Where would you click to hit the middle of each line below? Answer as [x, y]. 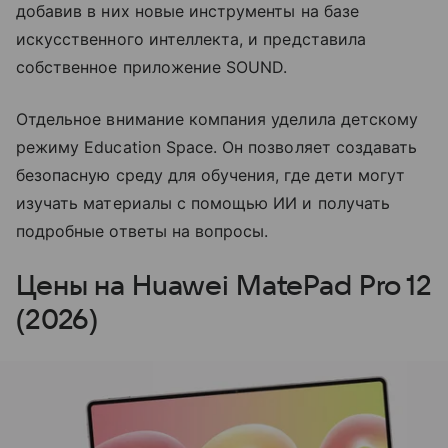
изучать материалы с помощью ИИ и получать [203, 202]
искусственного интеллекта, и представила [191, 38]
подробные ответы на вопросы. [142, 230]
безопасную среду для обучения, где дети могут [211, 174]
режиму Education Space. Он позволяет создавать [217, 146]
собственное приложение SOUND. [152, 66]
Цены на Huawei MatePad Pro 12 [224, 285]
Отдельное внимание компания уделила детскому [217, 118]
